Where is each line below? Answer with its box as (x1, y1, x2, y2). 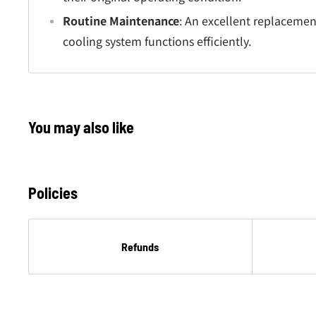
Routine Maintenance (63, 11, 179, 29)
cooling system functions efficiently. (63, 32, 251, 49)
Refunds (121, 239, 159, 253)
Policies (28, 183, 78, 202)
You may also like (28, 117, 134, 136)
